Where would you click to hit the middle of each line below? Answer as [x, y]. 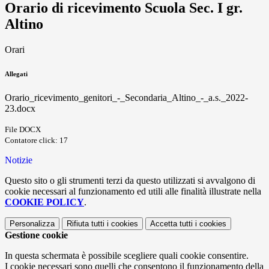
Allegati [16, 74]
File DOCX [23, 130]
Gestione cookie [36, 235]
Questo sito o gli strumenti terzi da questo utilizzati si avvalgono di [130, 181]
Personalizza [32, 224]
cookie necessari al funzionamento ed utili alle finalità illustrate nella [133, 192]
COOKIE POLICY [44, 202]
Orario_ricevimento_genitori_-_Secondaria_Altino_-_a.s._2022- [126, 98]
